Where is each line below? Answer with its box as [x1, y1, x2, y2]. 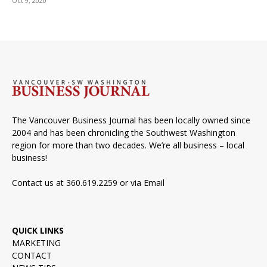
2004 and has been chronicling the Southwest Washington [12, 127, 235, 139]
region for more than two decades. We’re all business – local [12, 139, 244, 151]
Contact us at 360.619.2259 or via [12, 177, 144, 189]
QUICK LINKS [12, 225, 64, 237]
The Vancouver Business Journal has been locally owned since [12, 114, 250, 126]
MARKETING [12, 237, 61, 249]
